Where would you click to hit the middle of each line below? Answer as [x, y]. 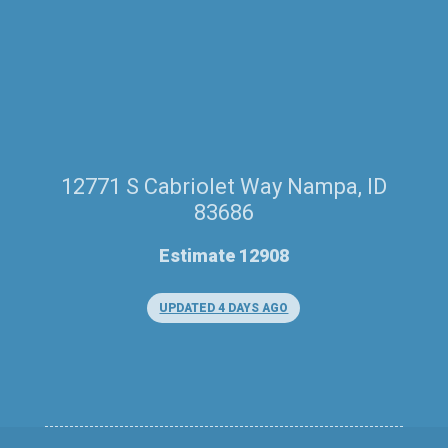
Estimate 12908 [223, 255]
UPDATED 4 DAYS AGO [224, 308]
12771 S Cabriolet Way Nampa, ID [223, 186]
